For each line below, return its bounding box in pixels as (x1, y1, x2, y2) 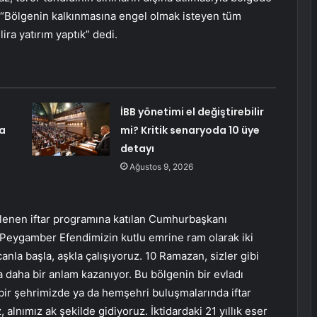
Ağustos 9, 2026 (129, 161, 193, 173)
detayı (120, 142, 154, 156)
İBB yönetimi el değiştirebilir (120, 105, 264, 120)
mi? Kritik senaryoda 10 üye (120, 123, 260, 138)
